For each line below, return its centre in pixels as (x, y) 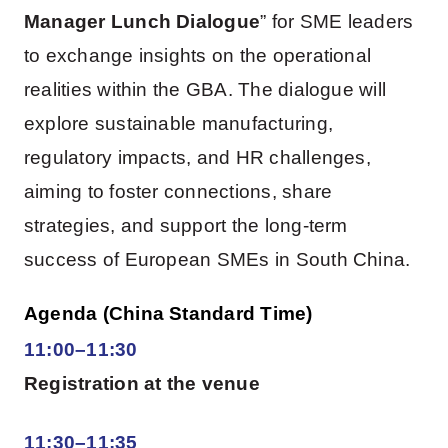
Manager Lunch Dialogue (142, 22)
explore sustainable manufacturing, (178, 124)
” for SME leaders (337, 22)
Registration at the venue (141, 383)
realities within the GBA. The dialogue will (205, 90)
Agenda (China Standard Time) (168, 313)
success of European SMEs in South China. (217, 260)
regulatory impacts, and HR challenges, (197, 158)
